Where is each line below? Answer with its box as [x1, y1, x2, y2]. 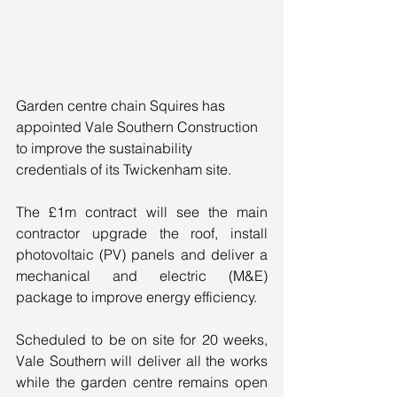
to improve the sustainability [16, 138, 196, 157]
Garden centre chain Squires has [16, 96, 229, 114]
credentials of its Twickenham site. [16, 160, 231, 178]
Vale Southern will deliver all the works [16, 351, 268, 370]
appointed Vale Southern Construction [16, 117, 261, 136]
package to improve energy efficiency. [16, 287, 257, 306]
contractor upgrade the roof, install [16, 223, 268, 242]
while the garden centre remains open [16, 372, 268, 391]
